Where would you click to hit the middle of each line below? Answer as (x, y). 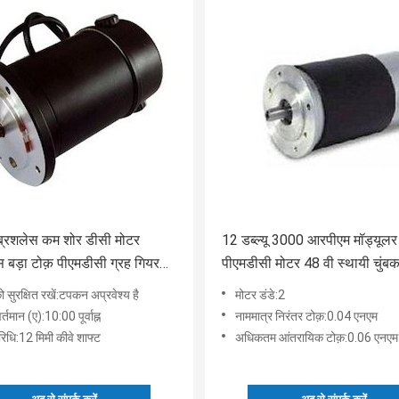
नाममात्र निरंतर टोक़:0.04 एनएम (306, 317)
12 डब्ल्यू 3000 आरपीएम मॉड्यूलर (309, 240)
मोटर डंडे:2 (260, 295)
